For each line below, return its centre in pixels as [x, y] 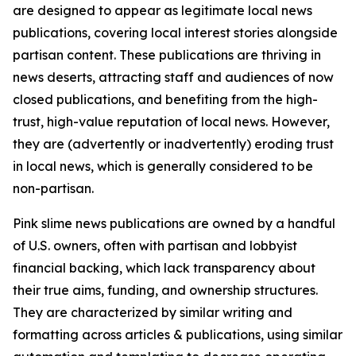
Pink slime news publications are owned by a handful [174, 223]
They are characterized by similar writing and [153, 312]
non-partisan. [53, 188]
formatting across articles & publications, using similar [178, 335]
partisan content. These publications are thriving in [167, 55]
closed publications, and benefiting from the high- [165, 99]
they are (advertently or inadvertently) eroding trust [173, 144]
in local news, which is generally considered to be [163, 166]
